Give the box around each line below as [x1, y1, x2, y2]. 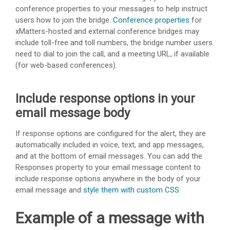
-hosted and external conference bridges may [45, 26, 199, 36]
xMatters [15, 26, 45, 36]
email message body [15, 105, 130, 120]
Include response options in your [15, 91, 195, 106]
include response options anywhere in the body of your [15, 174, 201, 183]
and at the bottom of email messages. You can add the [15, 151, 202, 161]
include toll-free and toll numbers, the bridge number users [15, 37, 213, 47]
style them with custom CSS [83, 185, 179, 195]
